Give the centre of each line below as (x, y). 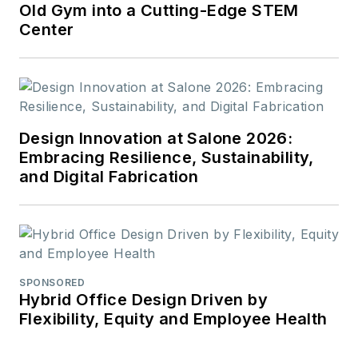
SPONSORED (52, 283)
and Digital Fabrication (109, 177)
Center (47, 30)
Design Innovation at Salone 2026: (156, 139)
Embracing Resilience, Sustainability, (167, 158)
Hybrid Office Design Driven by (143, 300)
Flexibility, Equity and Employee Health (173, 319)
